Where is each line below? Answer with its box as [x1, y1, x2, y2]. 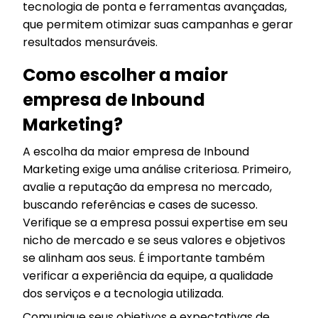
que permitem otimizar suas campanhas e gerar [23, 16, 293, 33]
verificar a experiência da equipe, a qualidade [23, 267, 273, 284]
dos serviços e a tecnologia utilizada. [23, 285, 224, 302]
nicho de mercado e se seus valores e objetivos [23, 231, 285, 248]
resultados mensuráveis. [23, 33, 158, 50]
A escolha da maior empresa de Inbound [23, 143, 249, 160]
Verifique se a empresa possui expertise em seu [23, 214, 287, 231]
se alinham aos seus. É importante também [23, 249, 265, 266]
